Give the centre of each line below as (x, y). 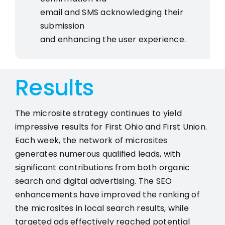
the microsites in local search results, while (102, 208)
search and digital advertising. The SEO (93, 181)
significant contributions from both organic (102, 167)
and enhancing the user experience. (113, 39)
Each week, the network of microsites (91, 140)
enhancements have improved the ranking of (107, 194)
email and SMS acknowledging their (111, 12)
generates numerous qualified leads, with (98, 154)
